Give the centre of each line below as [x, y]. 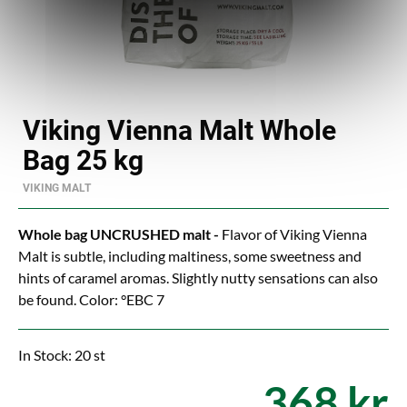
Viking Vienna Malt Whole [179, 130]
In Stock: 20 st [62, 355]
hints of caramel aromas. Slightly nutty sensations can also [198, 278]
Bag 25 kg [83, 160]
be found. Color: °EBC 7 [91, 299]
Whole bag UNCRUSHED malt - [120, 234]
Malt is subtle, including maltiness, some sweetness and [190, 256]
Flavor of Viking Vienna [294, 234]
